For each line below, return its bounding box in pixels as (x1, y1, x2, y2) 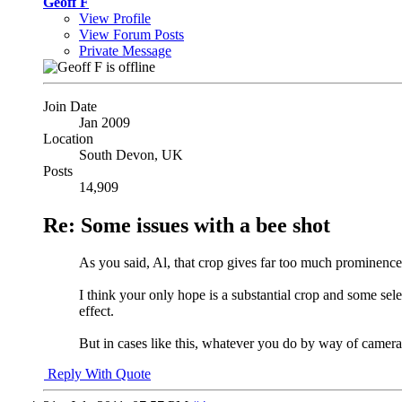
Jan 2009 (79, 114, 130, 130)
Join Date (43, 98, 97, 114)
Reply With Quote (44, 366, 151, 382)
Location (43, 130, 93, 146)
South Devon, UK (79, 146, 183, 162)
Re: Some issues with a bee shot (43, 213, 330, 237)
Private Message (79, 42, 171, 58)
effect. (79, 303, 114, 319)
